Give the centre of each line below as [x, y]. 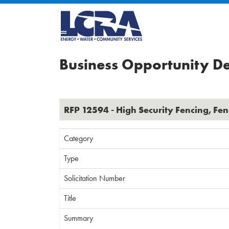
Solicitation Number [95, 178]
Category [78, 138]
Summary [78, 218]
